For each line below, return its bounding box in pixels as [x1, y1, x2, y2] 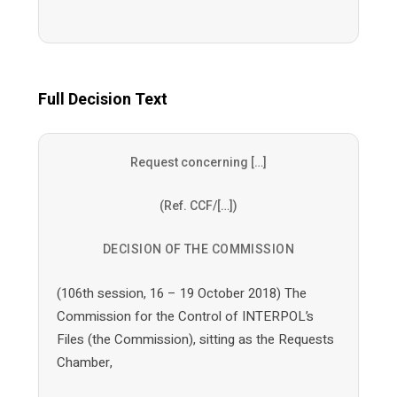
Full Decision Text [37, 90, 167, 108]
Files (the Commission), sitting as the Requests [56, 330, 334, 349]
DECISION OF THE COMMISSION [103, 242, 294, 256]
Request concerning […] [129, 155, 267, 169]
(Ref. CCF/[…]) [159, 198, 237, 213]
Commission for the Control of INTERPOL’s [56, 307, 314, 326]
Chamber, [56, 353, 113, 372]
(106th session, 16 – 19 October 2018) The [56, 284, 307, 303]
